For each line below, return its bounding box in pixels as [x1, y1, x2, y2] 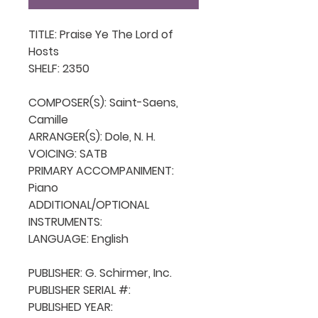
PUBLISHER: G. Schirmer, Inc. [28, 264, 172, 281]
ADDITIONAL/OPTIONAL [28, 196, 149, 213]
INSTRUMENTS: [28, 213, 105, 230]
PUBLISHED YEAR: [28, 298, 116, 315]
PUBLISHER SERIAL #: [28, 281, 133, 298]
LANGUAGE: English [28, 230, 128, 247]
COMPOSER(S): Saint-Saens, [28, 94, 178, 111]
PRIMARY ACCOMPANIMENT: [28, 162, 174, 179]
